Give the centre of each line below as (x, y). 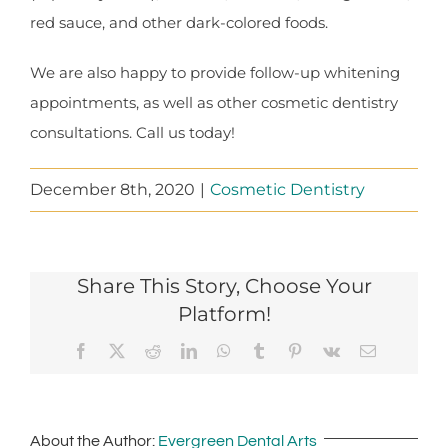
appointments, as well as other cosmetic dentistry (214, 103)
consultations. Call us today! (132, 133)
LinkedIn (224, 350)
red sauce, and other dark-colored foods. (179, 23)
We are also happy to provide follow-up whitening (215, 73)
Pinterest (328, 350)
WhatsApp (263, 350)
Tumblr (288, 350)
